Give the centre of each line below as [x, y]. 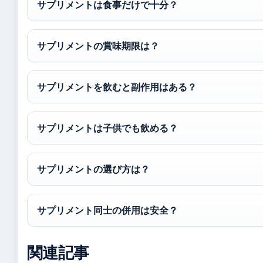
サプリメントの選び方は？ [93, 169]
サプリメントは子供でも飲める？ [107, 128]
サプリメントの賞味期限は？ [98, 46]
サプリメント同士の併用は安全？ [107, 210]
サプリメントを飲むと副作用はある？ [117, 87]
